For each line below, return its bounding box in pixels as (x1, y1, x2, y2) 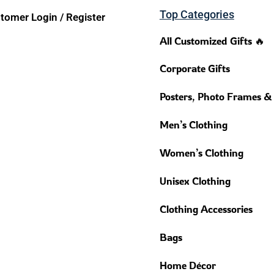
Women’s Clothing (159, 146, 243, 160)
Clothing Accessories (159, 202, 253, 216)
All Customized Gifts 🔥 (159, 34, 265, 48)
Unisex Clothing (159, 174, 231, 188)
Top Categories (159, 8, 234, 21)
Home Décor (159, 259, 216, 272)
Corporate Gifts (159, 62, 230, 75)
